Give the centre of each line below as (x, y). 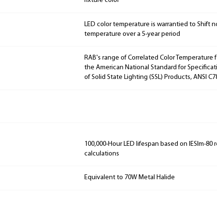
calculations (102, 154)
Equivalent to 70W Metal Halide (130, 178)
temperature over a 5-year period (132, 34)
